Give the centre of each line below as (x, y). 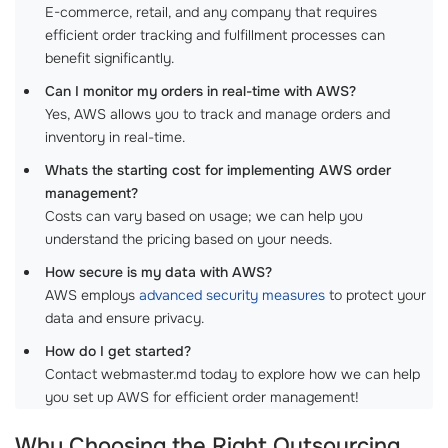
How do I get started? (118, 351)
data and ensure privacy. (124, 318)
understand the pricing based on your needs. (188, 239)
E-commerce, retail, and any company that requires (211, 12)
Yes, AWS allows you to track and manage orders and (217, 114)
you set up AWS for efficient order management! (202, 397)
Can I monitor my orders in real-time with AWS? (200, 91)
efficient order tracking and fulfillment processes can (215, 35)
